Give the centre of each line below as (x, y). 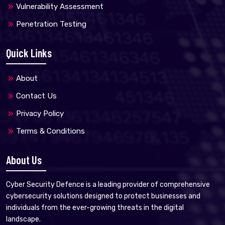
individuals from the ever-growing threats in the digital (95, 208)
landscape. (23, 219)
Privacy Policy (40, 114)
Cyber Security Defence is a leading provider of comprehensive (108, 185)
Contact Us (36, 96)
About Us (24, 160)
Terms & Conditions (50, 131)
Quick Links (29, 53)
